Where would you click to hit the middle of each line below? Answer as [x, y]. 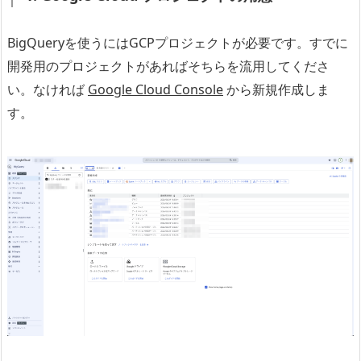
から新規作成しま [276, 90]
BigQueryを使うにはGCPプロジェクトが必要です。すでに [178, 43]
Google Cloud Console [156, 90]
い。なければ [48, 90]
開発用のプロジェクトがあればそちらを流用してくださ [168, 66]
